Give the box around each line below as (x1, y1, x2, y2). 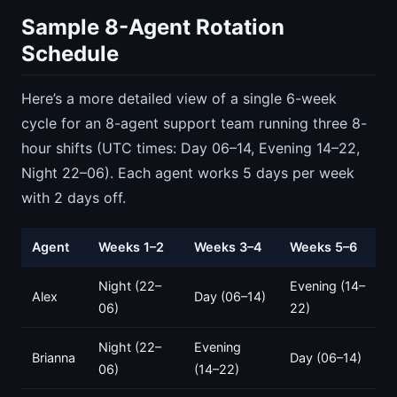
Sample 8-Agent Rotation (21, 14, 284, 41)
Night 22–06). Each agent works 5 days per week (21, 164, 354, 183)
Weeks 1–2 (98, 239, 164, 255)
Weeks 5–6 (290, 239, 357, 255)
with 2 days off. (21, 189, 126, 207)
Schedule (21, 41, 119, 67)
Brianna (32, 350, 75, 366)
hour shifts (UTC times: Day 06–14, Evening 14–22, (21, 139, 360, 158)
